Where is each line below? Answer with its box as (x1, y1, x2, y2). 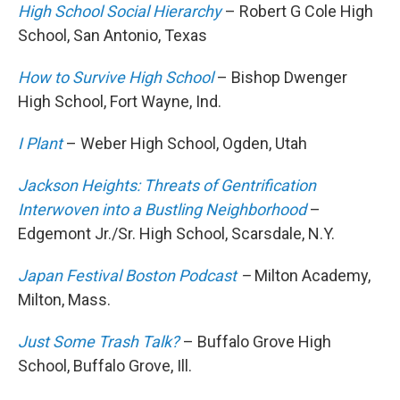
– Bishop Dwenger (213, 68, 347, 87)
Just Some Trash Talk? (18, 332, 179, 352)
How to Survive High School (18, 68, 213, 87)
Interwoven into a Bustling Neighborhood (18, 200, 306, 220)
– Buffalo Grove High (179, 332, 331, 352)
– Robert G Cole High (225, 2, 373, 21)
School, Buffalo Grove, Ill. (18, 356, 192, 376)
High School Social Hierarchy (18, 2, 221, 21)
